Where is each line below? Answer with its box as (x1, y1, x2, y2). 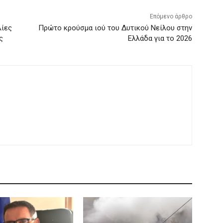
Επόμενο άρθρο (149, 13, 192, 20)
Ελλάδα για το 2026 (127, 34, 192, 43)
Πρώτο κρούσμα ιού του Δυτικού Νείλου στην (38, 23, 192, 33)
